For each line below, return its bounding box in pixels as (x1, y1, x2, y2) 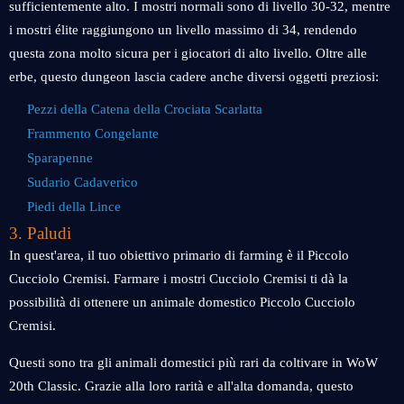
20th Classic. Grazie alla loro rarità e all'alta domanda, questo (9, 379, 353, 393)
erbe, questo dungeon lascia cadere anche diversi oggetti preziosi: (9, 69, 379, 84)
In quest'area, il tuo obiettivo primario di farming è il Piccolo (9, 248, 349, 262)
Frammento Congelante (27, 126, 159, 141)
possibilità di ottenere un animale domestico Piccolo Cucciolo (9, 295, 355, 309)
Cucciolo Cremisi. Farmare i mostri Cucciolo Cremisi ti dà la (9, 271, 348, 286)
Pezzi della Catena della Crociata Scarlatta (27, 102, 262, 116)
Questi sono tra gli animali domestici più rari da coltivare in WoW (9, 355, 378, 370)
